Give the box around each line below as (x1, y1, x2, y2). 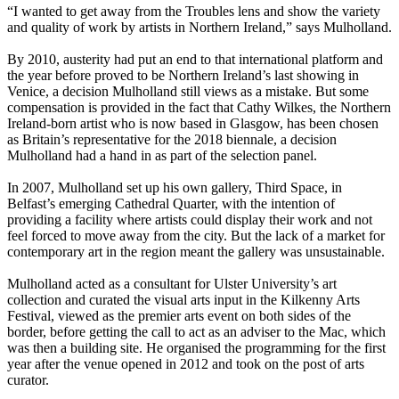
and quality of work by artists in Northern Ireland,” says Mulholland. (7, 20, 392, 36)
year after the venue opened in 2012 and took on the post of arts (7, 356, 364, 372)
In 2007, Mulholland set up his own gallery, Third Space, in (7, 180, 342, 196)
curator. (7, 372, 49, 388)
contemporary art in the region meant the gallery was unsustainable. (7, 244, 385, 260)
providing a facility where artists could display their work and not (7, 212, 372, 228)
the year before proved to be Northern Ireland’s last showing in (7, 68, 359, 84)
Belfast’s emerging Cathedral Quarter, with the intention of (7, 196, 335, 212)
